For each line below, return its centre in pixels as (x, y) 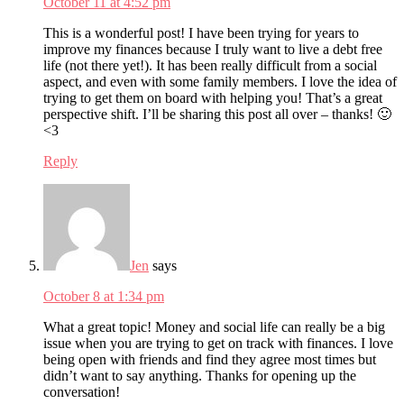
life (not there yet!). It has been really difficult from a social (210, 65)
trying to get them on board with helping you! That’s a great (213, 97)
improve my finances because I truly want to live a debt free (213, 49)
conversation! (82, 391)
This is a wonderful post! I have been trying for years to (201, 32)
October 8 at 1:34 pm (104, 296)
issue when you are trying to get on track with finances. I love (218, 343)
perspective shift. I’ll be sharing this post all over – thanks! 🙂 (217, 114)
